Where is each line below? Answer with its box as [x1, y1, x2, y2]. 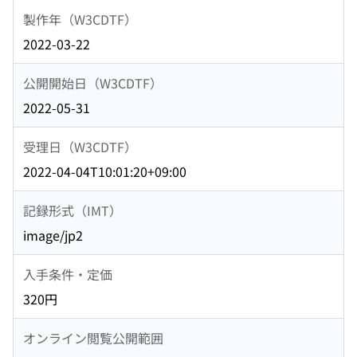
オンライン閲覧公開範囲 [23, 328, 163, 347]
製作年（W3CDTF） [23, 9, 137, 29]
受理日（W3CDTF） [23, 136, 137, 156]
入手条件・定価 [23, 264, 112, 284]
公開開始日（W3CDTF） [23, 73, 163, 92]
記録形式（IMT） [23, 200, 122, 220]
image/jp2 [23, 226, 83, 245]
